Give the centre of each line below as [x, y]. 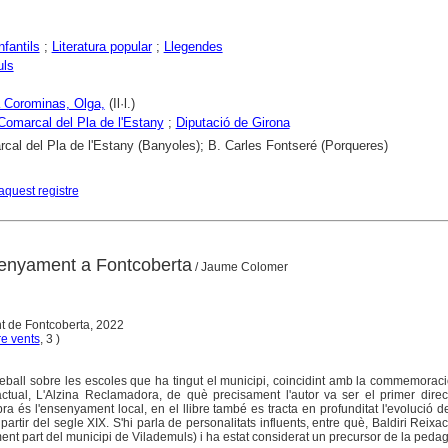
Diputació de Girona [232, 122]
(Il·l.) [119, 103]
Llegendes [193, 46]
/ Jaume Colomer [239, 267]
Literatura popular [101, 46]
